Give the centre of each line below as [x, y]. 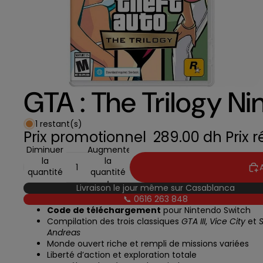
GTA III [193, 222]
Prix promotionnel [87, 137]
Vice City [227, 222]
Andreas [64, 233]
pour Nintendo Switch [206, 210]
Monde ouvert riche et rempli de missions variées [148, 244]
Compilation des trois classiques [114, 222]
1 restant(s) [59, 124]
